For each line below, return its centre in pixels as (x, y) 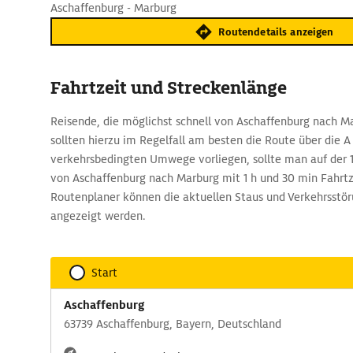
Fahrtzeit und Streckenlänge (169, 88)
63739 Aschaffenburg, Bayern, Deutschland (173, 324)
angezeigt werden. (98, 216)
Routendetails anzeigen (276, 32)
